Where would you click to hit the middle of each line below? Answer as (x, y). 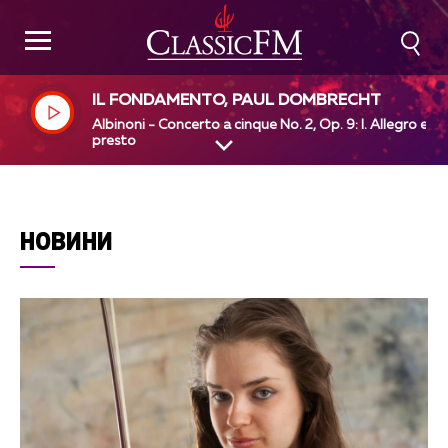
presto (114, 140)
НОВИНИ (66, 240)
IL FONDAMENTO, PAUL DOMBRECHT (237, 101)
